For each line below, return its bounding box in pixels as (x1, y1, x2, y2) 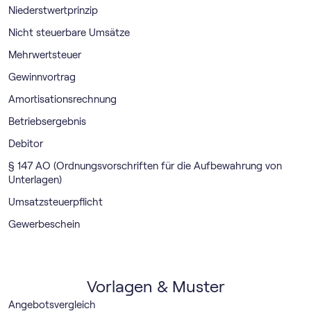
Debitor (8, 137, 43, 149)
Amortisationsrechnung (8, 93, 117, 105)
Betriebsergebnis (8, 115, 86, 127)
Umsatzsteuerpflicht (8, 196, 103, 208)
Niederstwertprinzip (8, 4, 98, 16)
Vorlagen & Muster (86, 276, 225, 296)
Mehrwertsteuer (8, 49, 81, 60)
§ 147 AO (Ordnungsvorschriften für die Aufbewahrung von (8, 160, 282, 171)
